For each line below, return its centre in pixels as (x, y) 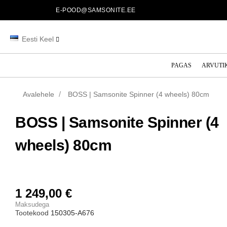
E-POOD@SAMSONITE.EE (96, 10)
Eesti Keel (38, 39)
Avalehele (39, 94)
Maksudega (32, 205)
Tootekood (32, 213)
